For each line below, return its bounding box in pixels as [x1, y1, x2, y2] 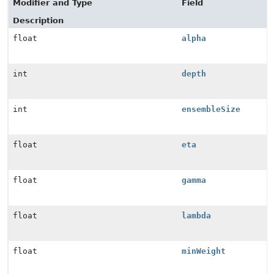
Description [13, 16, 64, 25]
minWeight [182, 246, 226, 256]
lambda [182, 211, 211, 220]
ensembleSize [182, 105, 240, 114]
